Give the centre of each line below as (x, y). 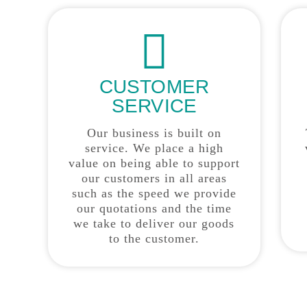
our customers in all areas (154, 179)
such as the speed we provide (154, 194)
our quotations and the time (154, 209)
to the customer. (154, 239)
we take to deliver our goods (154, 224)
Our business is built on (154, 133)
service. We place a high (154, 148)
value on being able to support (154, 163)
